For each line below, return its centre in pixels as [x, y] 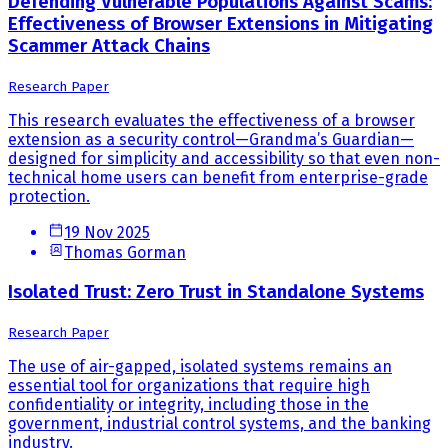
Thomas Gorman [125, 253]
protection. [49, 197]
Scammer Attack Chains [109, 46]
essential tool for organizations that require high [189, 385]
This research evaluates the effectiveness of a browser [211, 121]
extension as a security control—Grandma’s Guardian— [211, 140]
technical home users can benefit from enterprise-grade [218, 178]
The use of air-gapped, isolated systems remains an [200, 366]
